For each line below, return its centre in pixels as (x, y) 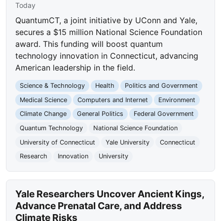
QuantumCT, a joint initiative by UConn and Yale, (107, 20)
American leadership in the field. (75, 68)
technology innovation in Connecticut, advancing (107, 56)
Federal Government (164, 114)
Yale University (127, 142)
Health (105, 86)
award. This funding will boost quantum (89, 44)
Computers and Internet (112, 100)
